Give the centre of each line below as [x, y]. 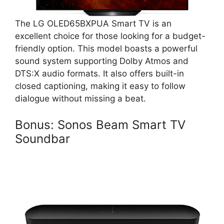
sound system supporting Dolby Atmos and [102, 61]
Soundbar [42, 138]
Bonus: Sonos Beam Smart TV [100, 124]
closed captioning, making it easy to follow [100, 86]
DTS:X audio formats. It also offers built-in [99, 74]
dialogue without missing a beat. [80, 99]
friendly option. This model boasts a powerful [106, 49]
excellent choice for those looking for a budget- [110, 36]
